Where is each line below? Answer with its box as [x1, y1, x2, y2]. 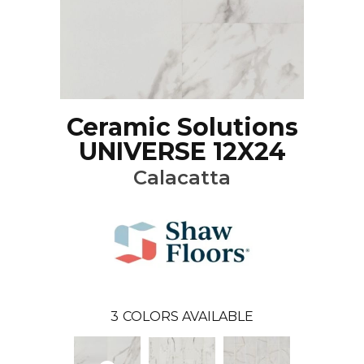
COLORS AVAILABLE [123, 309, 253, 325]
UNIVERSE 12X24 [78, 136, 286, 167]
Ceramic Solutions [66, 112, 298, 143]
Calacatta [133, 166, 231, 190]
